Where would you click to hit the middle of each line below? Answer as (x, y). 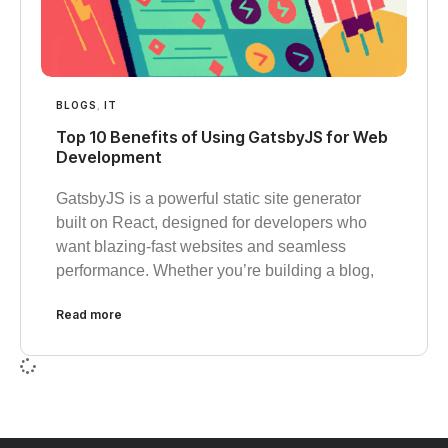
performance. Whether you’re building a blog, (215, 270)
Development (109, 156)
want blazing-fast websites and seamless (201, 246)
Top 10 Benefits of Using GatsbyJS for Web (222, 136)
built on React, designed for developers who (211, 222)
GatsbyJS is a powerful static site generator (208, 198)
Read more (89, 314)
